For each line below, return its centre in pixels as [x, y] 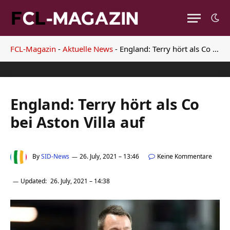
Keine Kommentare [185, 157]
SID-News [55, 157]
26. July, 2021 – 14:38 [80, 181]
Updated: [34, 181]
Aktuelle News [88, 49]
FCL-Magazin [33, 49]
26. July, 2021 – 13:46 [109, 157]
